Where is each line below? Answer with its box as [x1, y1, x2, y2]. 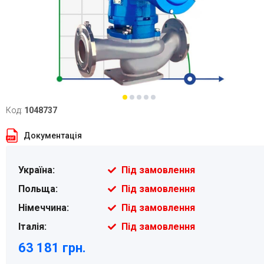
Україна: [18, 164, 55, 176]
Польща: [18, 183, 58, 194]
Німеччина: [18, 202, 69, 213]
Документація [24, 130, 82, 140]
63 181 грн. [18, 240, 86, 255]
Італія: [18, 221, 47, 232]
